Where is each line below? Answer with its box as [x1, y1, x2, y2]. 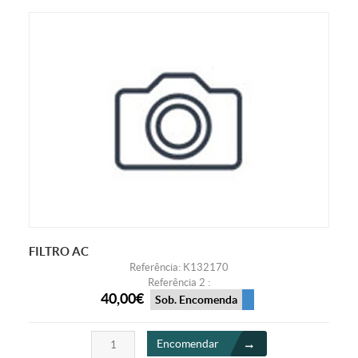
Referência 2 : [148, 276, 210, 288]
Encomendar [157, 337, 219, 351]
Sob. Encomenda [154, 293, 237, 307]
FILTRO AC [28, 244, 89, 258]
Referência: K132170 [129, 261, 229, 273]
